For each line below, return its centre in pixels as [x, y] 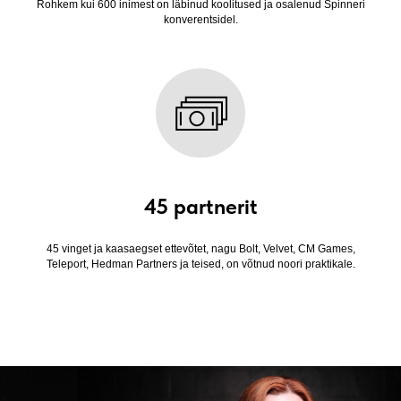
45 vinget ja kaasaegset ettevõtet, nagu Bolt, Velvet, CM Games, [200, 248]
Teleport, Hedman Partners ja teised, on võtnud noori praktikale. [200, 264]
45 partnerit [200, 206]
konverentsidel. [200, 19]
